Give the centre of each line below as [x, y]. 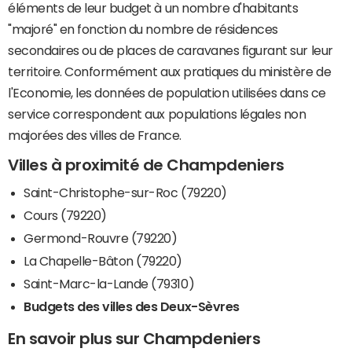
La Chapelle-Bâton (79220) [103, 261]
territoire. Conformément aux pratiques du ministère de [170, 71]
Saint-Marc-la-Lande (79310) [109, 284]
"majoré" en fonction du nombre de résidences [143, 29]
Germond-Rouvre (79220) [101, 238]
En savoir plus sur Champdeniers [134, 339]
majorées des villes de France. [95, 135]
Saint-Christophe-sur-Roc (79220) [125, 193]
